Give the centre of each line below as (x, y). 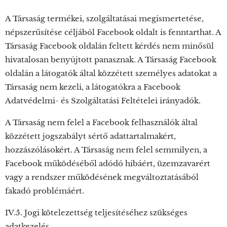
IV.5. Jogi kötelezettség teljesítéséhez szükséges (96, 213)
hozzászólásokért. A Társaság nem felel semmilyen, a (106, 150)
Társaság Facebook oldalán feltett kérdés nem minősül (109, 46)
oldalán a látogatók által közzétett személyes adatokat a (111, 73)
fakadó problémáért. (45, 191)
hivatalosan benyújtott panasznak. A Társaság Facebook (111, 60)
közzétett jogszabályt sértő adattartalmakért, (90, 136)
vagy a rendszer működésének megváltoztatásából (102, 177)
